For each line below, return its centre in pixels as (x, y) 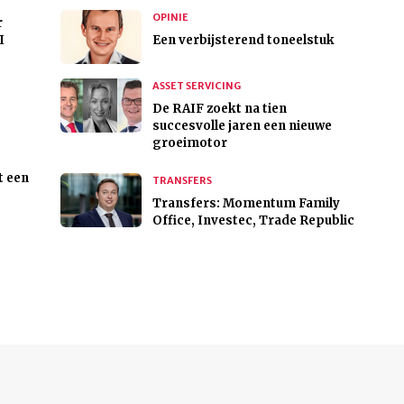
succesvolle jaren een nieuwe (242, 126)
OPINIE (170, 18)
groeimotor (189, 143)
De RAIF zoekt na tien (219, 109)
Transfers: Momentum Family (246, 204)
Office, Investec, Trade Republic (253, 221)
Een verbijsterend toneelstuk (243, 41)
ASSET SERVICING (196, 86)
